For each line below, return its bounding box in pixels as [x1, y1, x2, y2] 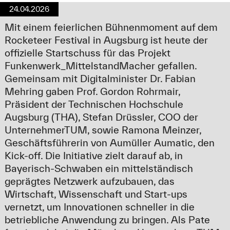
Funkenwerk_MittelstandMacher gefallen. [4, 60, 197, 72]
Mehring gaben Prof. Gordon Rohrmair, [4, 86, 180, 98]
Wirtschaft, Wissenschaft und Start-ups [4, 188, 187, 200]
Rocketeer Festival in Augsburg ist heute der [4, 34, 208, 46]
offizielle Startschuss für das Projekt [4, 47, 170, 59]
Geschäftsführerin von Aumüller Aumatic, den [4, 137, 215, 149]
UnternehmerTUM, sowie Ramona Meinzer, [4, 124, 201, 136]
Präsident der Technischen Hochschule [4, 99, 183, 110]
